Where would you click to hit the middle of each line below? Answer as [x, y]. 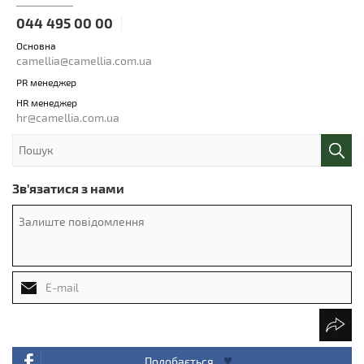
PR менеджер [46, 82]
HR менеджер [47, 102]
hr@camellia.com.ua [68, 117]
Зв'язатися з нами [68, 188]
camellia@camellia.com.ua [84, 60]
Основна [36, 45]
